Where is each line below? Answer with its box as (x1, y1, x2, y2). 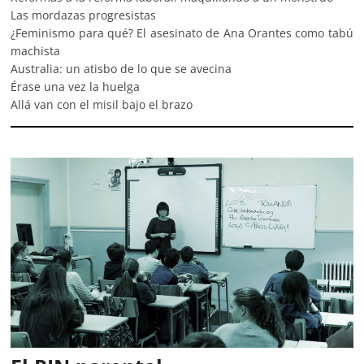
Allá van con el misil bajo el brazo (11, 97, 193, 113)
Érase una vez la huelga (11, 79, 141, 95)
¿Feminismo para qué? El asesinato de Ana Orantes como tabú (11, 25, 353, 41)
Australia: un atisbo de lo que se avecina (11, 61, 232, 77)
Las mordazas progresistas (11, 7, 157, 24)
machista (11, 43, 61, 59)
